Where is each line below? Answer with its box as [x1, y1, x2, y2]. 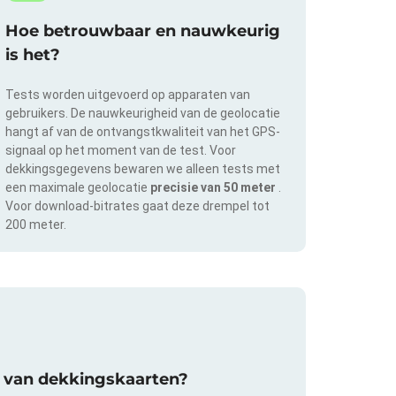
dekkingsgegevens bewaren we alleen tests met [5, 162, 280, 177]
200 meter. [5, 217, 66, 232]
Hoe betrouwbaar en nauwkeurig [5, 21, 280, 42]
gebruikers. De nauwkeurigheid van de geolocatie [5, 106, 280, 121]
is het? [5, 45, 60, 65]
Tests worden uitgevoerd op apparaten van [5, 88, 250, 103]
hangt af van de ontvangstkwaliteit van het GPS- [5, 125, 280, 140]
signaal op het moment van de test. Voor [5, 143, 236, 158]
